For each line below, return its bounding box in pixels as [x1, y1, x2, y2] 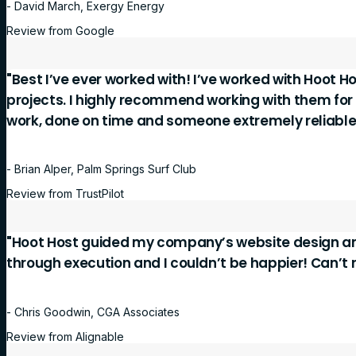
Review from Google [6, 24, 114, 38]
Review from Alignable [6, 329, 124, 343]
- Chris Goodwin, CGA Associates [6, 304, 180, 319]
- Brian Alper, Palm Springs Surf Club [6, 162, 196, 176]
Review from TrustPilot [6, 187, 124, 201]
